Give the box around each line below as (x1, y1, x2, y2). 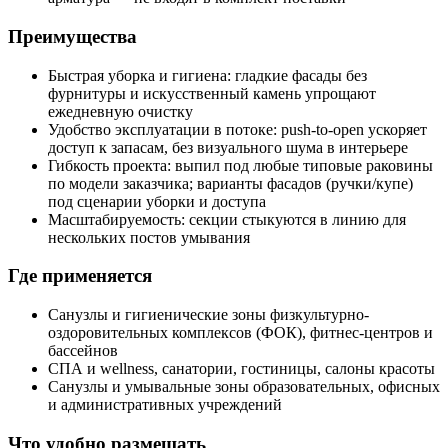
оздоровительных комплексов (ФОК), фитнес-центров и (48, 324, 433, 341)
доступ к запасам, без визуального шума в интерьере (48, 138, 408, 156)
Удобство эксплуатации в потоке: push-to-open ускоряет (48, 120, 427, 138)
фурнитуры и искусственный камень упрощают (48, 84, 376, 102)
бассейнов (48, 342, 118, 359)
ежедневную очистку (48, 102, 193, 120)
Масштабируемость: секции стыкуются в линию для (48, 210, 406, 228)
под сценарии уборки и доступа (48, 192, 266, 210)
